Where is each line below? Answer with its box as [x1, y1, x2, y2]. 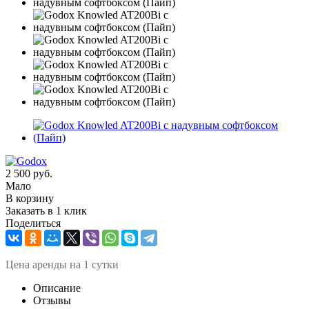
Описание [33, 281, 81, 294]
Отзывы [33, 294, 71, 306]
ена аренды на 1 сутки [14, 258, 119, 270]
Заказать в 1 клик [6, 204, 87, 217]
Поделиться [6, 217, 61, 229]
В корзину [6, 192, 54, 204]
